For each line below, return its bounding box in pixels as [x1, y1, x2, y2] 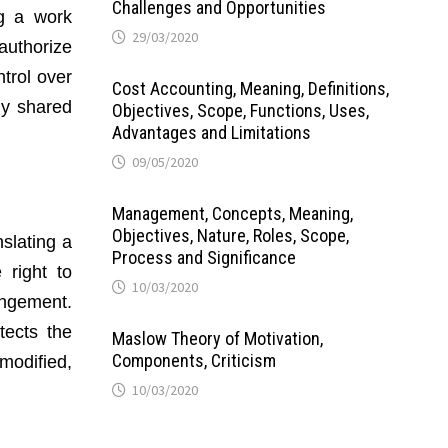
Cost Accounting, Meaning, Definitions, [111, 78, 389, 99]
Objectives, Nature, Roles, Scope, [111, 225, 349, 246]
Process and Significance [111, 247, 296, 268]
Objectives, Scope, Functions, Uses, [111, 100, 369, 121]
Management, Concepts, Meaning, [111, 203, 353, 224]
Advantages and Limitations [111, 122, 311, 143]
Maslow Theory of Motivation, [111, 328, 323, 349]
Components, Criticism [111, 350, 276, 371]
